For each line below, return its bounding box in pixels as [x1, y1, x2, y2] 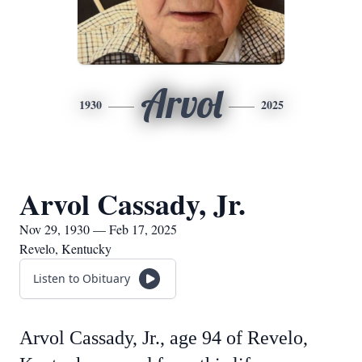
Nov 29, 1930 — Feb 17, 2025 [19, 221, 177, 238]
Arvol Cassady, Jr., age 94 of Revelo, [19, 327, 308, 348]
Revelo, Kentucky [19, 240, 112, 257]
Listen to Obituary [33, 271, 130, 286]
